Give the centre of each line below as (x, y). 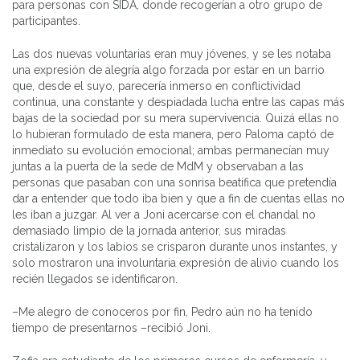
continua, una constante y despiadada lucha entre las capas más (178, 102)
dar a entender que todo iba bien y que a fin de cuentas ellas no (178, 198)
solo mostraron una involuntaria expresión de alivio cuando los (176, 262)
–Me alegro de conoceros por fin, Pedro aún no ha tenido (162, 311)
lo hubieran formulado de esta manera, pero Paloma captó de (173, 134)
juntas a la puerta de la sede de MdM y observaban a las (158, 166)
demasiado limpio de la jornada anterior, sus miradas (149, 230)
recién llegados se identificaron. (95, 278)
